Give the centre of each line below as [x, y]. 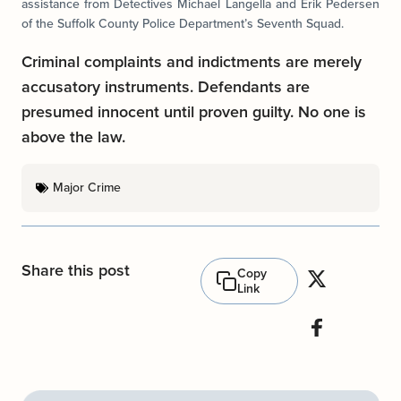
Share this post [76, 271]
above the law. [73, 137]
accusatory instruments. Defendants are [166, 87]
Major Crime [87, 188]
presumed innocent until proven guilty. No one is [194, 112]
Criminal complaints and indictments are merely [192, 62]
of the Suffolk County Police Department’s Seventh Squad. [183, 23]
